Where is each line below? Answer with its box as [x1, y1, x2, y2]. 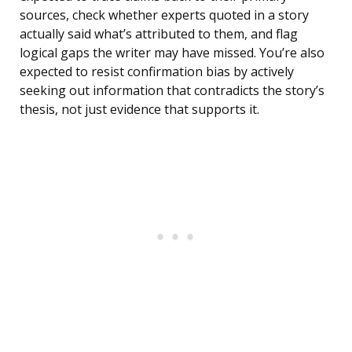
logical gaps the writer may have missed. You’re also [20, 44, 324, 62]
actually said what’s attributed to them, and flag [20, 25, 298, 43]
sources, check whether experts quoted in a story [20, 6, 309, 24]
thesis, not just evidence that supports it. [20, 101, 259, 119]
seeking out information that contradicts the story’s [20, 82, 324, 100]
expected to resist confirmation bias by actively [20, 63, 294, 81]
